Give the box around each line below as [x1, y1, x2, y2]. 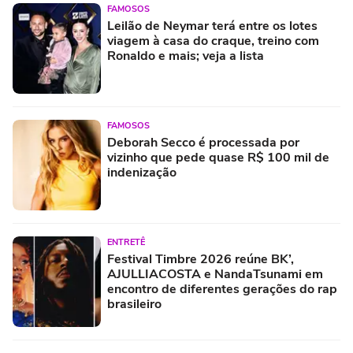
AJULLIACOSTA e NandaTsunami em [107, 266, 323, 284]
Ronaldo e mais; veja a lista [107, 47, 264, 65]
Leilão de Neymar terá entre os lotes [107, 17, 318, 35]
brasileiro [107, 295, 162, 314]
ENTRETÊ [107, 236, 145, 249]
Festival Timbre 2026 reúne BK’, [107, 251, 294, 269]
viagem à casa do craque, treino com [107, 32, 319, 50]
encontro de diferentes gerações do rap [107, 281, 337, 299]
